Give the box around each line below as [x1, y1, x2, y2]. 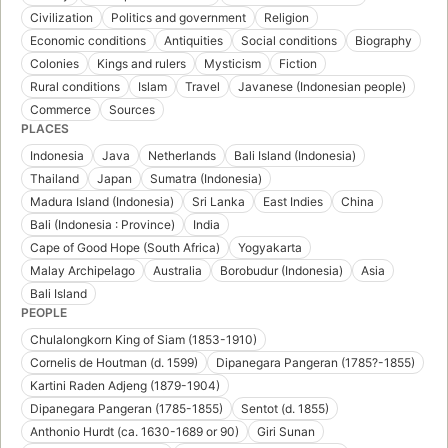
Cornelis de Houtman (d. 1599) [30, 355, 198, 371]
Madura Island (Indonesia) [30, 194, 174, 210]
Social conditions [241, 33, 337, 49]
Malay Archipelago [30, 263, 135, 279]
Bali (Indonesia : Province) [30, 217, 175, 233]
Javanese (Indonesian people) [238, 79, 406, 95]
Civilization [30, 10, 93, 26]
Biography [355, 33, 412, 49]
